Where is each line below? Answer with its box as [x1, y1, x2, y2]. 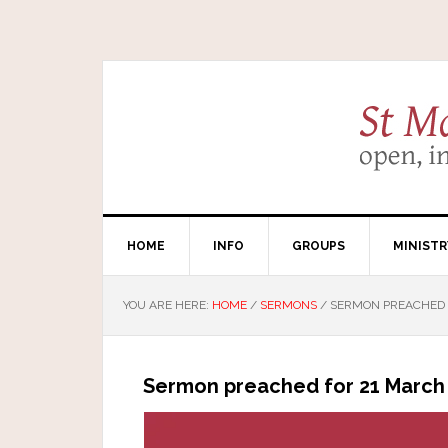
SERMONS [260, 298, 317, 312]
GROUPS [292, 239, 345, 253]
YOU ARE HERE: [123, 298, 212, 312]
